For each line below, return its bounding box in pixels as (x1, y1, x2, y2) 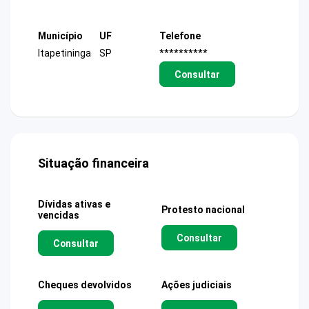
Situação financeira (38, 156, 149, 171)
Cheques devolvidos (38, 279, 132, 291)
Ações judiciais (161, 279, 232, 291)
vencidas (38, 210, 79, 221)
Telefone (159, 30, 201, 41)
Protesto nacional (161, 204, 245, 216)
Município (38, 30, 83, 41)
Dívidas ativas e (38, 199, 110, 210)
